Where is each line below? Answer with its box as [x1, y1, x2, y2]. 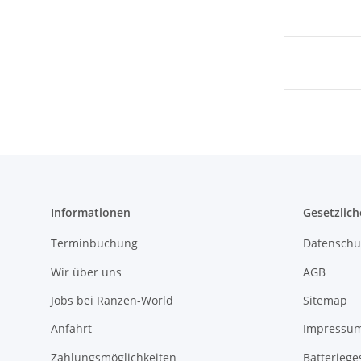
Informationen [51, 205, 131, 220]
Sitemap [302, 292, 347, 308]
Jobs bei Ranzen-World [51, 292, 173, 308]
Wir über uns [51, 263, 122, 280]
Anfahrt [51, 321, 92, 337]
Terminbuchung [51, 235, 138, 251]
